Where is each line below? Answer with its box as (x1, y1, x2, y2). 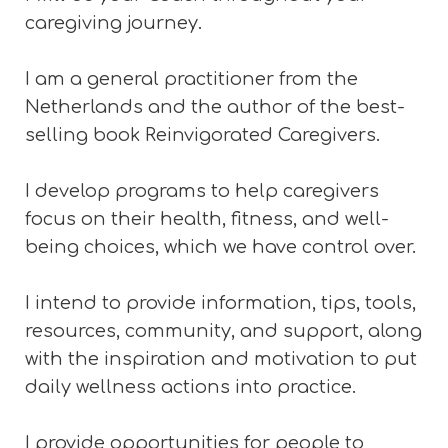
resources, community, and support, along (25, 320, 422, 341)
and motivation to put (211, 348, 417, 369)
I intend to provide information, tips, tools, (25, 292, 416, 313)
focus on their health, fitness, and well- (25, 208, 389, 229)
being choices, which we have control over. (25, 236, 416, 257)
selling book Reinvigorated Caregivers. (25, 124, 380, 145)
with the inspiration (25, 348, 211, 369)
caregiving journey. (25, 12, 202, 33)
